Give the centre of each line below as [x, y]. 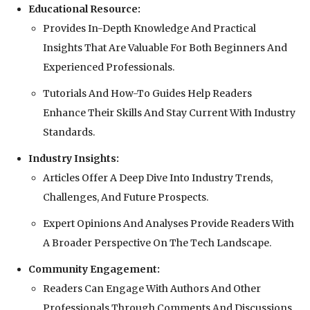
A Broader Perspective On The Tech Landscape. [157, 243]
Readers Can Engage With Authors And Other [152, 289]
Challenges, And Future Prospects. [126, 198]
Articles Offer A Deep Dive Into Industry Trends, [158, 178]
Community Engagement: [94, 270]
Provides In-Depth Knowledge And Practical [149, 29]
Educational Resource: [84, 9]
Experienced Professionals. [109, 67]
